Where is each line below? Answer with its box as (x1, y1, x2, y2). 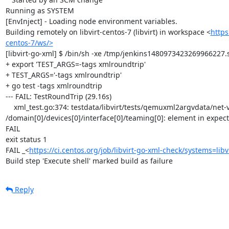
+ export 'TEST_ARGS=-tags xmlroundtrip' (5, 59, 146, 69)
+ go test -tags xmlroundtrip (5, 80, 102, 90)
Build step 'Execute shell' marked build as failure (5, 155, 173, 166)
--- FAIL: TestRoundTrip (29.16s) (5, 91, 111, 101)
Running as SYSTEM (5, 5, 74, 15)
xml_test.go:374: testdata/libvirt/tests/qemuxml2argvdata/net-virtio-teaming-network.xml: (5, 102, 14, 112)
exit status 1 (5, 134, 47, 144)
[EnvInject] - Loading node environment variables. (5, 16, 177, 26)
